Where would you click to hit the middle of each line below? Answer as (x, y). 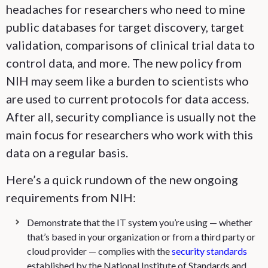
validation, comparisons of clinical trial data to (130, 45)
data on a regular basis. (67, 153)
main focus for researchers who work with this (130, 135)
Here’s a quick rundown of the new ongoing (122, 179)
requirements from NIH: (71, 197)
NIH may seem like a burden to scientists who (127, 81)
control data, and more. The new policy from (124, 63)
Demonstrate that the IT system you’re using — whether (140, 222)
